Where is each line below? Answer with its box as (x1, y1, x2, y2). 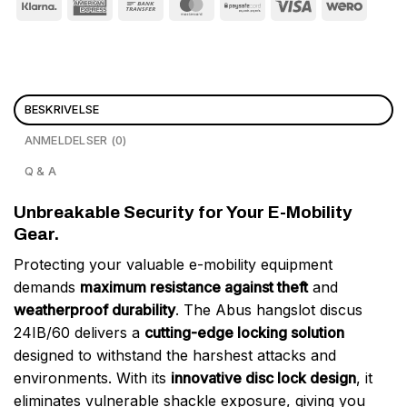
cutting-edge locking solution (144, 323, 344, 342)
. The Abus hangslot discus (175, 301, 362, 320)
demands (14, 278, 80, 297)
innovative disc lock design (171, 369, 356, 388)
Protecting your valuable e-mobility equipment (14, 255, 333, 274)
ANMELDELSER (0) (24, 133, 127, 147)
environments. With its (14, 369, 171, 388)
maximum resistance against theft (80, 278, 308, 297)
